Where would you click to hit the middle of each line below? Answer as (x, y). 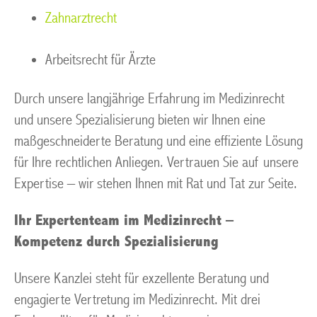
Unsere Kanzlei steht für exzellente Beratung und (142, 278)
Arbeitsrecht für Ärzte (100, 60)
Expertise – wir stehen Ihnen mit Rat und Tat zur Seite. (156, 184)
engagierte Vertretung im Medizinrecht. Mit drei (137, 300)
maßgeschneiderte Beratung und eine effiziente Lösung (158, 141)
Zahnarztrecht (81, 18)
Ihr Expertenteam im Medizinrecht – (124, 220)
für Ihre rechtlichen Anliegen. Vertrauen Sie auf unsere (156, 162)
